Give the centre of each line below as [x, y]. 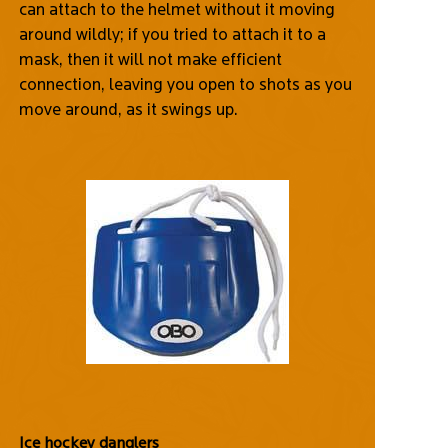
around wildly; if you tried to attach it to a [172, 33]
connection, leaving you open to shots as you [185, 83]
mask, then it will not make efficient [150, 58]
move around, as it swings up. [128, 108]
